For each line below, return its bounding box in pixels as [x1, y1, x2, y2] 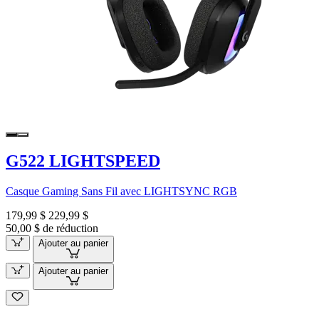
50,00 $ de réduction [6, 221, 98, 234]
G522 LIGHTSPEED [6, 151, 160, 170]
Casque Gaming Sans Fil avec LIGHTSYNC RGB [6, 184, 237, 197]
